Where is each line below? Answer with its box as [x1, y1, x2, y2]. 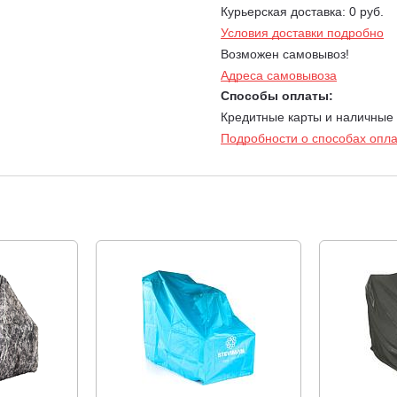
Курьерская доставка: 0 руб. [221, 4, 384, 19]
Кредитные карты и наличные [221, 110, 393, 124]
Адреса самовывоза [221, 68, 337, 82]
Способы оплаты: [221, 89, 333, 103]
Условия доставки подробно [221, 26, 384, 40]
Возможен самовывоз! [221, 47, 349, 61]
